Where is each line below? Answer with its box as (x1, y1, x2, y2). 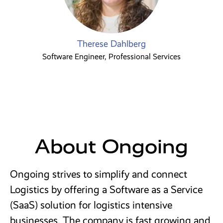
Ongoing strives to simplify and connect (10, 168, 187, 180)
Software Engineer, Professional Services (42, 52, 181, 61)
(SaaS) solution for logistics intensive (10, 199, 172, 211)
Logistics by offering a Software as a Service (10, 183, 203, 196)
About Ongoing (35, 134, 188, 158)
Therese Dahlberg (77, 38, 146, 49)
